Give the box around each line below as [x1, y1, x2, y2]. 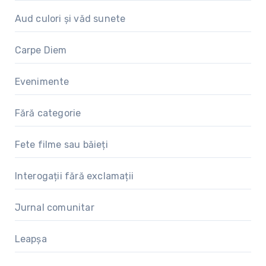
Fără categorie [14, 107, 81, 119]
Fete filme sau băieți [14, 138, 108, 150]
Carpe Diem [14, 44, 67, 56]
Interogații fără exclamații [14, 170, 134, 182]
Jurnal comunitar [14, 201, 94, 213]
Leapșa [14, 233, 47, 245]
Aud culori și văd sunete [14, 12, 126, 24]
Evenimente [14, 75, 69, 87]
